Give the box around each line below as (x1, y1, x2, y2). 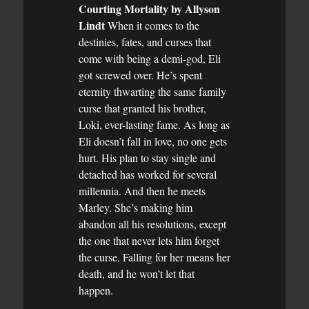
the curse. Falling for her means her (79, 249, 230, 264)
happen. (79, 282, 113, 297)
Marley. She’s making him (79, 199, 192, 215)
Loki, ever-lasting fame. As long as (79, 117, 230, 132)
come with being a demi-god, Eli (79, 50, 221, 66)
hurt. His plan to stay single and (79, 150, 216, 165)
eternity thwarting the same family (79, 83, 226, 99)
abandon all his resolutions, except (79, 216, 226, 231)
